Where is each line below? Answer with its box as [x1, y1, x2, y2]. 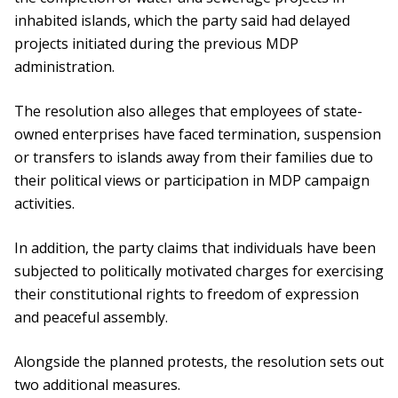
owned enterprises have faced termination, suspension [14, 124, 381, 145]
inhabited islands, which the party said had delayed [14, 11, 350, 31]
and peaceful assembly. [14, 307, 168, 328]
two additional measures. [14, 375, 180, 395]
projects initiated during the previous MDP [14, 34, 298, 54]
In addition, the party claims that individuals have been [14, 238, 376, 259]
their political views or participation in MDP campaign [14, 171, 370, 191]
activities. [14, 194, 75, 214]
